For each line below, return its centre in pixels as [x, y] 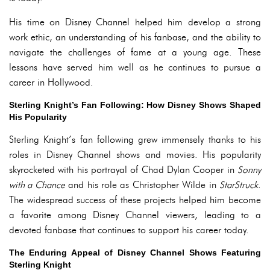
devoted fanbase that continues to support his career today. [129, 230]
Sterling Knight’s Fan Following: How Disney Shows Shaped [135, 105]
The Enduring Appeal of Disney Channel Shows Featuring [135, 253]
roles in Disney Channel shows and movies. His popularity [135, 155]
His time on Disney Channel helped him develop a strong [135, 22]
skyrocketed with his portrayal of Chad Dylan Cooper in [123, 170]
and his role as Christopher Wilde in [142, 185]
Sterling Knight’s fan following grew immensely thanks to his [135, 140]
